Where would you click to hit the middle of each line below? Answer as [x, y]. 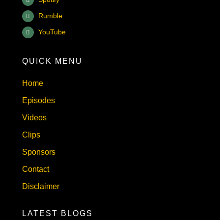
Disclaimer [41, 186]
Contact [35, 169]
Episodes [38, 100]
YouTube [52, 32]
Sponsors [39, 152]
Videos [34, 117]
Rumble [51, 16]
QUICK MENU [52, 61]
